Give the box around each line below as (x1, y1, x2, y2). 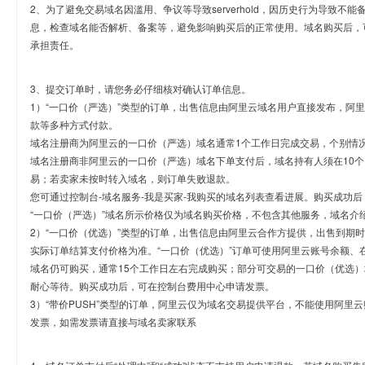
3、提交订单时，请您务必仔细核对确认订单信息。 (30, 81, 251, 95)
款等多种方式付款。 (30, 117, 118, 131)
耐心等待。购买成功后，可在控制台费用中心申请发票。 (30, 279, 275, 292)
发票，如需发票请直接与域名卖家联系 (30, 314, 196, 328)
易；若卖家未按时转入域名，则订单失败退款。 (30, 171, 235, 185)
